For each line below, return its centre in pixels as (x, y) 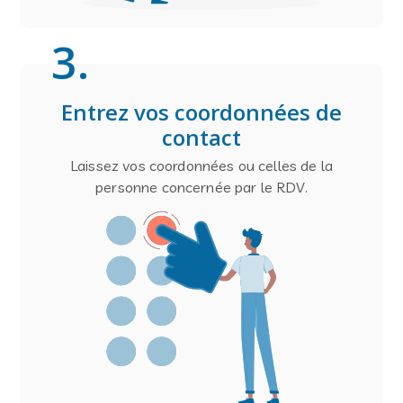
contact (201, 137)
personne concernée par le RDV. (201, 187)
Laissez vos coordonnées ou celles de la (201, 166)
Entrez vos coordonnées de (201, 112)
